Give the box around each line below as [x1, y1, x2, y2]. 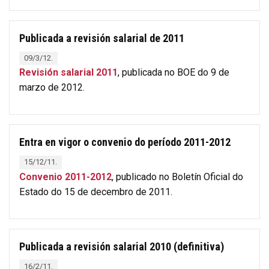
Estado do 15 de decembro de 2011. [19, 186, 172, 198]
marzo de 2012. [19, 82, 85, 94]
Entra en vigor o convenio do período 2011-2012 [19, 136, 231, 149]
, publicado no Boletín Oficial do [112, 171, 243, 183]
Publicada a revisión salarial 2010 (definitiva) [19, 240, 224, 253]
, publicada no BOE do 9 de [118, 67, 229, 79]
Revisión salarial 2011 [19, 67, 118, 79]
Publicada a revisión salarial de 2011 [19, 31, 184, 44]
